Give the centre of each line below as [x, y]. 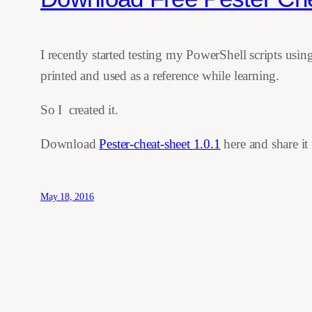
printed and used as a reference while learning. [160, 75]
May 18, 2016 [67, 197]
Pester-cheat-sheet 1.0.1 [160, 143]
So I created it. [79, 109]
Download [70, 143]
